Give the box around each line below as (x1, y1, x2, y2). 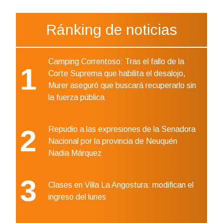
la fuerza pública (48, 93, 105, 102)
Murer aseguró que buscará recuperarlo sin (48, 81, 196, 90)
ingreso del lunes (48, 193, 106, 202)
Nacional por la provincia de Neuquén (48, 137, 177, 146)
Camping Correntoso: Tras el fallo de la (48, 57, 184, 66)
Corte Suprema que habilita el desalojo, (48, 69, 186, 78)
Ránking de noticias (46, 21, 177, 38)
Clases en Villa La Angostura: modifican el (48, 181, 194, 190)
